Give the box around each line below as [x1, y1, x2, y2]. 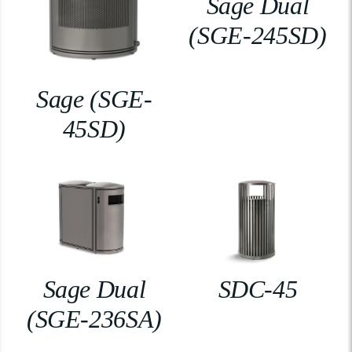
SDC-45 [218, 275, 298, 303]
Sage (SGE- [36, 84, 152, 113]
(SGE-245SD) [189, 21, 327, 50]
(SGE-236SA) [26, 305, 163, 333]
